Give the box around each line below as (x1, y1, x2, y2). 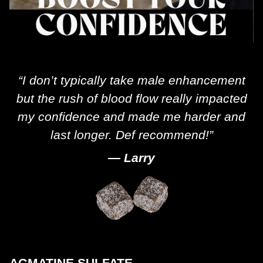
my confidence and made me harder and (18, 109, 245, 123)
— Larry (108, 150, 155, 164)
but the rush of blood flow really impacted (16, 91, 247, 105)
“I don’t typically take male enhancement (18, 73, 245, 87)
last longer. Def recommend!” (50, 127, 213, 141)
